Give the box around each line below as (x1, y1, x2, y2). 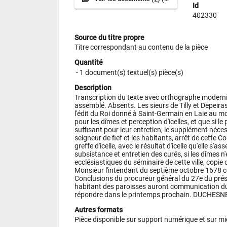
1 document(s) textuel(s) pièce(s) (80, 68, 183, 77)
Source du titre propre (74, 33, 144, 42)
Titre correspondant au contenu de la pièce (74, 43, 208, 52)
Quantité (74, 58, 103, 67)
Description (74, 83, 111, 92)
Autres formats (74, 205, 123, 214)
